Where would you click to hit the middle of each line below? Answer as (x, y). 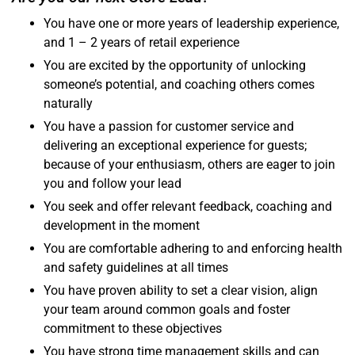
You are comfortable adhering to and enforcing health (193, 249)
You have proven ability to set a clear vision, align (181, 291)
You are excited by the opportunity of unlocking (175, 66)
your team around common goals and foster (167, 310)
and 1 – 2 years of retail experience (141, 43)
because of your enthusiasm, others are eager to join (189, 165)
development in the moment (122, 226)
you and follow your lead (113, 184)
